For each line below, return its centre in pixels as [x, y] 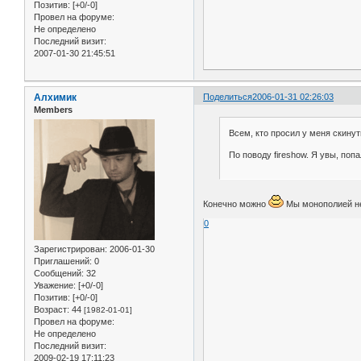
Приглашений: [63, 261]
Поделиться [228, 96]
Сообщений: [59, 273]
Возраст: [52, 309]
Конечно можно [236, 203]
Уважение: [55, 285]
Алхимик [55, 97]
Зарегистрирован [69, 249]
